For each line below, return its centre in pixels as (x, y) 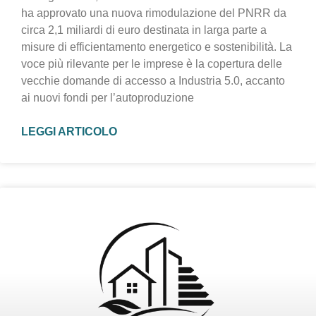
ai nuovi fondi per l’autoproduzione (108, 97)
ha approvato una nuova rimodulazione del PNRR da (154, 13)
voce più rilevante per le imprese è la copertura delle (152, 63)
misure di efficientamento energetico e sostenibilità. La (157, 47)
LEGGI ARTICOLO (69, 131)
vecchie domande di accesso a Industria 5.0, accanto (153, 80)
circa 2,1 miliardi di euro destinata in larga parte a (144, 30)
